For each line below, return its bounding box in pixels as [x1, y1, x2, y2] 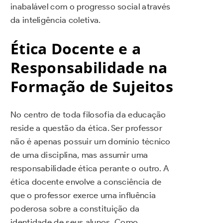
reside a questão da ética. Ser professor [10, 123, 162, 133]
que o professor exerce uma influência [10, 190, 156, 201]
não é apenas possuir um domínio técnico [10, 136, 171, 147]
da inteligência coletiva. [10, 14, 101, 25]
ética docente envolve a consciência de [10, 177, 162, 187]
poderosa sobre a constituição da [10, 204, 140, 214]
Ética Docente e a [10, 38, 141, 59]
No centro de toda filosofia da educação [10, 110, 166, 120]
